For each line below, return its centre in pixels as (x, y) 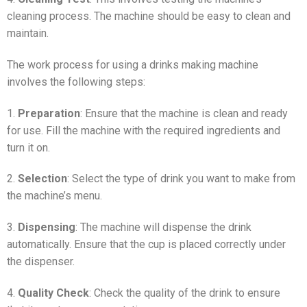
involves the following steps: (76, 82)
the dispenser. (41, 262)
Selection (42, 179)
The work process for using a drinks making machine (133, 64)
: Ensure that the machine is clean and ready (184, 113)
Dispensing (47, 228)
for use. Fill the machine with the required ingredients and (144, 130)
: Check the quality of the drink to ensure (185, 293)
